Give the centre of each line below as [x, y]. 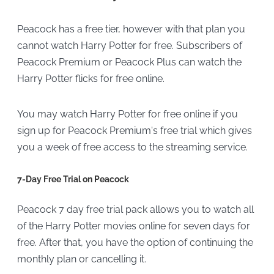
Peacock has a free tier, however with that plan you [131, 29]
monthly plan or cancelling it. [81, 259]
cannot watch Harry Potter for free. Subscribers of [129, 46]
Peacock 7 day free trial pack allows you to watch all [135, 209]
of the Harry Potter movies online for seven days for [133, 226]
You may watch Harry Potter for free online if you [127, 114]
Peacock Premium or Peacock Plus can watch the [129, 62]
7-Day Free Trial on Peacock [73, 179]
